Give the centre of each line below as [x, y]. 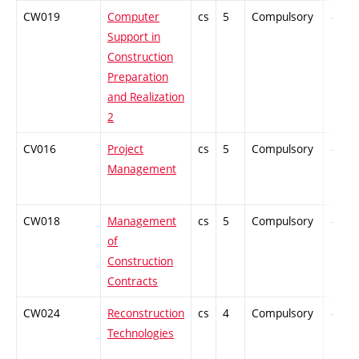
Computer [133, 17]
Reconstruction [146, 313]
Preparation [138, 77]
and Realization [146, 97]
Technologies [141, 333]
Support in [134, 37]
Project [125, 149]
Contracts [133, 281]
